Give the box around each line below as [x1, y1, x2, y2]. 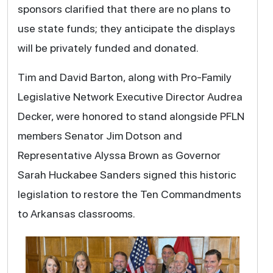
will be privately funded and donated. [17, 41, 199, 54]
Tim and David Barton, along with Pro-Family [17, 70, 232, 83]
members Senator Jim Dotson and [17, 129, 182, 142]
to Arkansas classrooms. [17, 207, 135, 220]
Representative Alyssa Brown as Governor [17, 148, 221, 161]
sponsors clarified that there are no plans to [17, 2, 230, 15]
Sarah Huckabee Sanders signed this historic [17, 168, 236, 181]
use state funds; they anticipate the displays [17, 21, 235, 35]
